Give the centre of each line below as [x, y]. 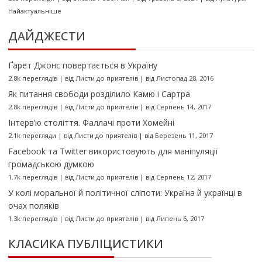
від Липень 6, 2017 [175, 218]
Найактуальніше [35, 11]
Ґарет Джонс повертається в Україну [82, 65]
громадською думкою [51, 164]
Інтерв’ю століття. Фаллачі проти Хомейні [91, 122]
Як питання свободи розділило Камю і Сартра [99, 94]
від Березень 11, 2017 [178, 135]
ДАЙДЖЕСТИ [46, 36]
